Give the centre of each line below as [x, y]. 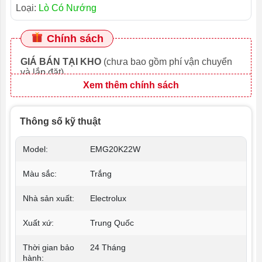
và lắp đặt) [42, 72]
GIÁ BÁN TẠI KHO [61, 61]
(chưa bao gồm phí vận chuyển [167, 61]
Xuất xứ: [38, 223]
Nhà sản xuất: [49, 198]
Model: [35, 149]
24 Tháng [108, 247]
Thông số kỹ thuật [60, 121]
